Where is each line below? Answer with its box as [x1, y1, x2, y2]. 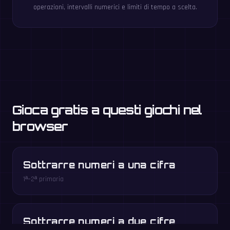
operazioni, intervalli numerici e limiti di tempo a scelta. [33, 3, 197, 12]
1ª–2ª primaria [23, 175, 64, 184]
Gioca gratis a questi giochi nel [12, 102, 202, 118]
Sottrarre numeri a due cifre [23, 216, 176, 227]
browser [12, 119, 68, 134]
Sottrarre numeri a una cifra [23, 159, 176, 170]
